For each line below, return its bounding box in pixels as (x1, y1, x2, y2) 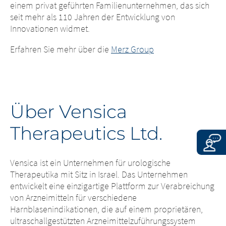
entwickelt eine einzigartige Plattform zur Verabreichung (10, 180, 214, 192)
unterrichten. (40, 17, 87, 29)
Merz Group (111, 43, 154, 55)
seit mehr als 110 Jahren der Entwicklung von (10, 11, 175, 23)
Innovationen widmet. (10, 23, 90, 34)
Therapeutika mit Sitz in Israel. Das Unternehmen (10, 168, 188, 180)
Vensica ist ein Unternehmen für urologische (10, 157, 171, 168)
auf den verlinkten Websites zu (40, 6, 151, 17)
